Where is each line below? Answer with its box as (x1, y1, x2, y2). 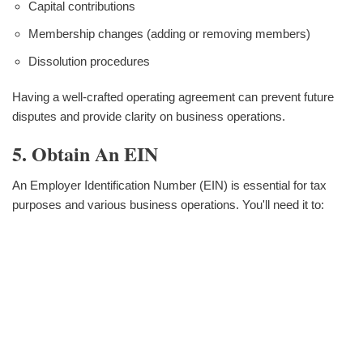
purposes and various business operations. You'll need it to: (12, 197, 324, 211)
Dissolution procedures (28, 53, 150, 68)
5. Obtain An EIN (12, 139, 158, 168)
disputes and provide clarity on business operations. (12, 109, 285, 123)
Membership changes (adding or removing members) (28, 26, 310, 41)
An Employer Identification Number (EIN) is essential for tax (12, 177, 327, 192)
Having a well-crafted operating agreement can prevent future (12, 89, 334, 104)
